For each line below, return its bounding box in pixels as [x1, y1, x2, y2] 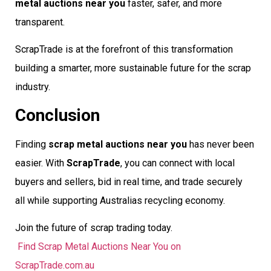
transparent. [15, 16, 65, 28]
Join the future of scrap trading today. [15, 221, 172, 233]
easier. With [15, 157, 67, 169]
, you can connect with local [120, 157, 235, 169]
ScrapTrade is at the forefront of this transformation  [15, 44, 235, 56]
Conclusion [15, 105, 100, 125]
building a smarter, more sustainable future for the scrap [15, 62, 251, 74]
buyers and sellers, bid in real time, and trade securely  [15, 175, 245, 188]
